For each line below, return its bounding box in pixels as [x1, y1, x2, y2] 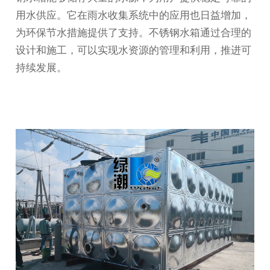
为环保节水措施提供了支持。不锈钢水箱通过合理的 [16, 27, 252, 39]
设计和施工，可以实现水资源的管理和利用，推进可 [16, 45, 252, 56]
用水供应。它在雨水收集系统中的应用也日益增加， [16, 10, 252, 21]
